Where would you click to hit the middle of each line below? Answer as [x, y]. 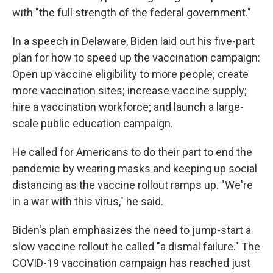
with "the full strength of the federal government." [132, 12]
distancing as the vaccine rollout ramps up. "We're [133, 185]
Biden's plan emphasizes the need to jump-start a [132, 230]
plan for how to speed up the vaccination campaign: [136, 58]
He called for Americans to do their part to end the [132, 152]
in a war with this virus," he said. [88, 201]
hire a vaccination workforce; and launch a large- [128, 107]
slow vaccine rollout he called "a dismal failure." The [136, 246]
